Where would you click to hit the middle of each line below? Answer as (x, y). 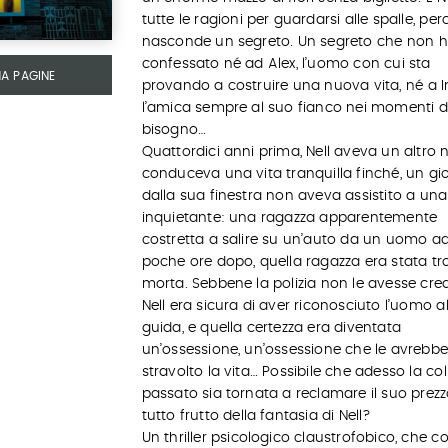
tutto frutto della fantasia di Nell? (258, 416)
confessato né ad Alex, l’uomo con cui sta (286, 64)
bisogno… (174, 130)
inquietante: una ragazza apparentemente (289, 218)
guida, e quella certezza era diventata (271, 328)
